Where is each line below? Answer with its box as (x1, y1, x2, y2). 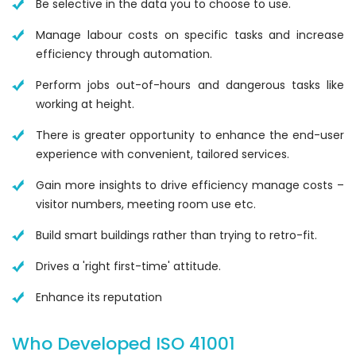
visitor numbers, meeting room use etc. (36, 196, 256, 213)
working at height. (36, 96, 134, 113)
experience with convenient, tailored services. (36, 146, 289, 163)
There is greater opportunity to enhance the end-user (36, 127, 344, 144)
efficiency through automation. (36, 46, 212, 63)
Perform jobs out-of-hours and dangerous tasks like (36, 77, 344, 94)
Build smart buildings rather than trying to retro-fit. (36, 227, 317, 244)
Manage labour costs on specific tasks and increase (36, 27, 344, 44)
